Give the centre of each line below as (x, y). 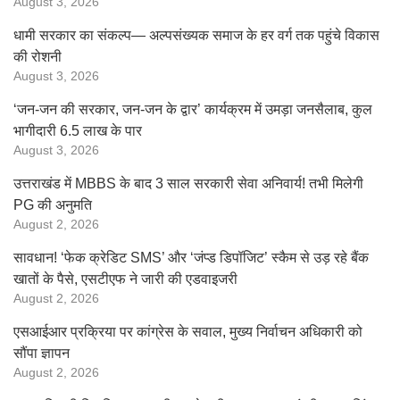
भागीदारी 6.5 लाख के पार (78, 131)
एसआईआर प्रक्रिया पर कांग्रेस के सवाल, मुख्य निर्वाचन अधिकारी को (188, 332)
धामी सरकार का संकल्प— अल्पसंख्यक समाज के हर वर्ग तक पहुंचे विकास (196, 35)
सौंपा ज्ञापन (42, 353)
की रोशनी (37, 57)
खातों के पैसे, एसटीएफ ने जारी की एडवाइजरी (125, 279)
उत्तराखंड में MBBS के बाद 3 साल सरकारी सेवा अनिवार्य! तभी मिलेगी (188, 183)
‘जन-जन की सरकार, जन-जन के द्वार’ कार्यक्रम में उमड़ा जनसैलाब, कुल (193, 109)
